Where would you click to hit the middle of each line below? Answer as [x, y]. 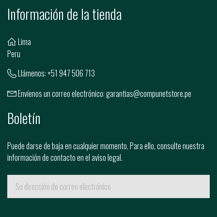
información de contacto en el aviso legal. [65, 158]
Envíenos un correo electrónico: [61, 94]
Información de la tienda [64, 14]
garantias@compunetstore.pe [149, 94]
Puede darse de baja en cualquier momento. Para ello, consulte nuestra [106, 146]
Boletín [24, 118]
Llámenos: [32, 73]
